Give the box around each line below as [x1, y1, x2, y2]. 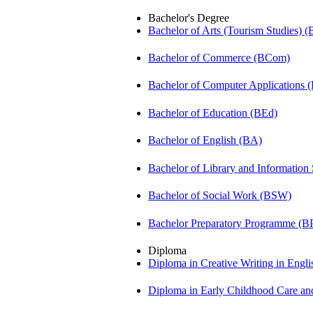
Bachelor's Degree [148, 11, 229, 24]
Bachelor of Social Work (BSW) [148, 189, 291, 202]
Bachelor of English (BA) [148, 134, 262, 147]
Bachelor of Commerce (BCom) [148, 51, 290, 64]
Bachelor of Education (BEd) [148, 106, 277, 119]
